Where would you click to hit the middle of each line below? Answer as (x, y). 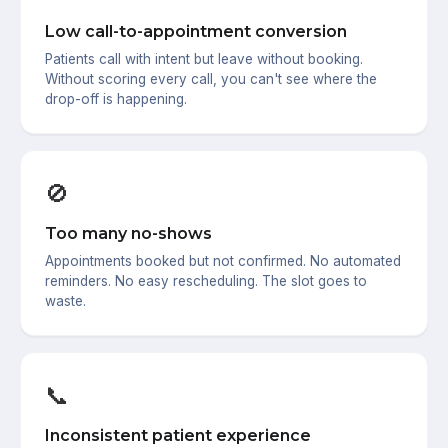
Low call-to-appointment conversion (196, 32)
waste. (65, 301)
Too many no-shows (128, 234)
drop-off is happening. (116, 99)
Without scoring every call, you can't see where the (211, 79)
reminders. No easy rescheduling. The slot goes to (206, 281)
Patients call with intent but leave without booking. (204, 59)
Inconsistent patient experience (178, 436)
